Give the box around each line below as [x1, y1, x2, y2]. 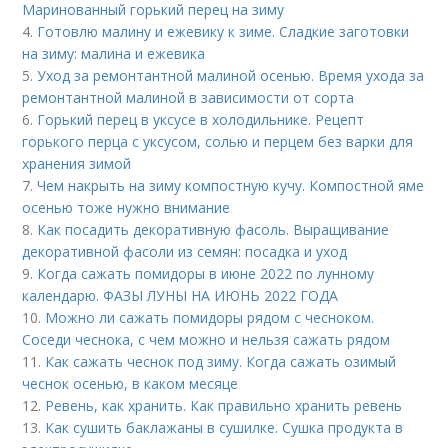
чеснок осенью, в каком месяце [22, 374, 239, 393]
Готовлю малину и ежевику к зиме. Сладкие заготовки [37, 22, 410, 41]
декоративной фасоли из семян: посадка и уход [22, 242, 348, 261]
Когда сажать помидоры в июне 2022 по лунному [37, 264, 375, 283]
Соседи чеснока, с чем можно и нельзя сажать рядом [22, 330, 391, 349]
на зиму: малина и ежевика [22, 44, 206, 63]
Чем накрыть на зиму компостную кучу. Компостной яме [37, 176, 425, 195]
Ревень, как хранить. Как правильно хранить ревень [45, 396, 403, 415]
